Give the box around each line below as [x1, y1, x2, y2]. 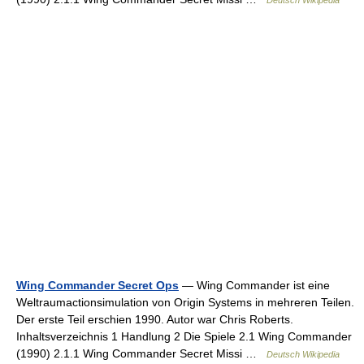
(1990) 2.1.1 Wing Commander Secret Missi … [16, 347, 266, 361]
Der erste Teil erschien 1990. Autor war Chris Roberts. [16, 313, 293, 327]
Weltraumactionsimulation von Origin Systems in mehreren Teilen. [16, 296, 354, 310]
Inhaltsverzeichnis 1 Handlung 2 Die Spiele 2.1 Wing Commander [16, 330, 352, 344]
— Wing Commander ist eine [179, 279, 330, 292]
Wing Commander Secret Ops [16, 279, 179, 292]
